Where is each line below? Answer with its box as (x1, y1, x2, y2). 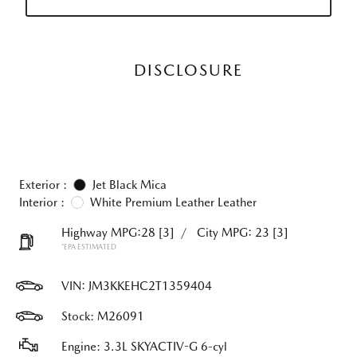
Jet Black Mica (92, 178, 167, 192)
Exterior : (19, 178, 67, 192)
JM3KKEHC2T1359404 (88, 279, 212, 293)
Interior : (19, 195, 65, 210)
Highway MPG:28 (61, 226, 155, 240)
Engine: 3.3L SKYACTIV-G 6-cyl (61, 339, 227, 354)
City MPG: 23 (197, 226, 269, 240)
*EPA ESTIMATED (61, 242, 116, 251)
